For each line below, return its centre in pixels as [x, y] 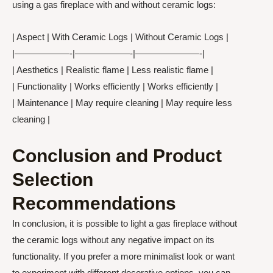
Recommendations [94, 203]
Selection [53, 179]
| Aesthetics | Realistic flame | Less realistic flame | [113, 70]
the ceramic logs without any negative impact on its [113, 239]
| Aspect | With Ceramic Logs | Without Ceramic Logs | [120, 37]
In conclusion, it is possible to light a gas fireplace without [125, 223]
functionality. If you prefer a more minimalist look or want [123, 256]
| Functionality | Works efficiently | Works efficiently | [115, 87]
